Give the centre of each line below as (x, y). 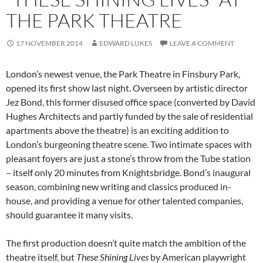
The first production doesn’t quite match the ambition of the (126, 243)
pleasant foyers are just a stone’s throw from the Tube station (128, 159)
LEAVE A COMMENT (202, 43)
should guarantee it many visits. (69, 215)
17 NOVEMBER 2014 (49, 43)
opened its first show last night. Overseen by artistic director (127, 88)
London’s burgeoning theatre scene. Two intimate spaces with (129, 144)
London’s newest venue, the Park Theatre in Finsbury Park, (123, 74)
